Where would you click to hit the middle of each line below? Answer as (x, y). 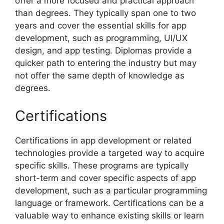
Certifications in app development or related (103, 140)
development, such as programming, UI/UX (101, 38)
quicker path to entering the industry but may (106, 63)
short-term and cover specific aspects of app (105, 178)
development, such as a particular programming (111, 190)
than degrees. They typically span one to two (105, 13)
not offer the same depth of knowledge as (100, 76)
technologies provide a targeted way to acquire (110, 153)
